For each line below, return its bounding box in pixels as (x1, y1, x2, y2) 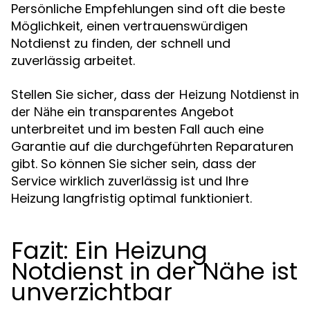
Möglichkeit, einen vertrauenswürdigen (11, 17, 248, 35)
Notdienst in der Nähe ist (11, 254, 298, 288)
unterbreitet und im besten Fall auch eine (11, 120, 264, 138)
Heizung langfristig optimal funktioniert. (11, 189, 252, 207)
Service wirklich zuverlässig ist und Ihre (11, 172, 248, 190)
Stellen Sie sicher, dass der (11, 85, 179, 103)
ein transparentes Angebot (64, 102, 234, 120)
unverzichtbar (11, 275, 172, 309)
